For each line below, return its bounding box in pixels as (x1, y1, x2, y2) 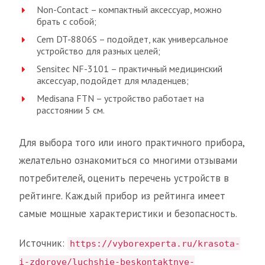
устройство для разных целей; (37, 45, 160, 57)
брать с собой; (37, 15, 96, 28)
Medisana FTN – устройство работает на (37, 92, 204, 105)
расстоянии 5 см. (37, 104, 105, 117)
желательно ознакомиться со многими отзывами (19, 154, 237, 167)
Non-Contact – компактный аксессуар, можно (37, 4, 222, 16)
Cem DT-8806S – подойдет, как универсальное (37, 33, 228, 46)
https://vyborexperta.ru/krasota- (70, 238, 240, 250)
